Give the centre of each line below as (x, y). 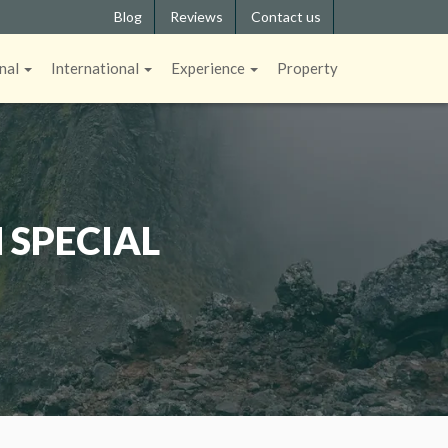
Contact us (286, 16)
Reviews (196, 16)
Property (307, 68)
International (96, 68)
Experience (209, 68)
